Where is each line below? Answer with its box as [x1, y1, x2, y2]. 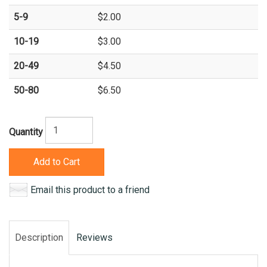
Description [15, 231, 63, 243]
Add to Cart [33, 156, 80, 167]
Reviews [76, 231, 113, 243]
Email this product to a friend [30, 184, 150, 195]
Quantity [9, 126, 43, 138]
